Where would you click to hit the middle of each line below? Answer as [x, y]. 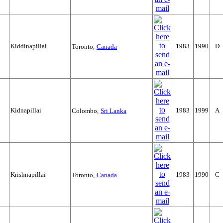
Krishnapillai [28, 174]
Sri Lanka [113, 111]
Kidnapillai [26, 110]
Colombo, [85, 111]
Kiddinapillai [29, 46]
